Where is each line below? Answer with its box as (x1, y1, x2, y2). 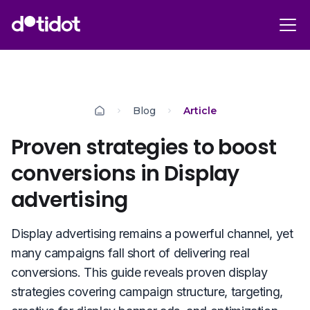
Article (183, 104, 217, 117)
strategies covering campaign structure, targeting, (11, 284, 284, 299)
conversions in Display (11, 159, 239, 188)
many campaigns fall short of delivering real (11, 246, 250, 260)
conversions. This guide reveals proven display (11, 265, 268, 280)
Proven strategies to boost (11, 133, 277, 162)
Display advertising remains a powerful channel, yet (11, 226, 293, 241)
